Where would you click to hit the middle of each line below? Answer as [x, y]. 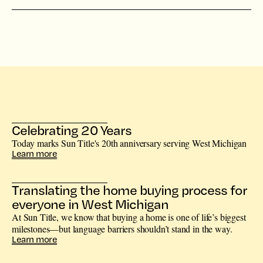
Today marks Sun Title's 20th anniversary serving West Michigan [129, 143]
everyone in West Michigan [90, 204]
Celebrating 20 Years [72, 130]
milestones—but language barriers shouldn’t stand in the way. [122, 229]
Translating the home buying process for [129, 190]
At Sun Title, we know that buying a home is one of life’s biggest [129, 217]
